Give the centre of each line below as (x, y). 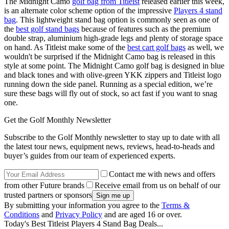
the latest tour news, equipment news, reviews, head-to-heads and (109, 146)
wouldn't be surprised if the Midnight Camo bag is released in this (110, 56)
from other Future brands (44, 185)
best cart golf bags (156, 47)
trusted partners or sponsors (48, 195)
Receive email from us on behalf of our (157, 185)
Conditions (22, 214)
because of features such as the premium (145, 29)
